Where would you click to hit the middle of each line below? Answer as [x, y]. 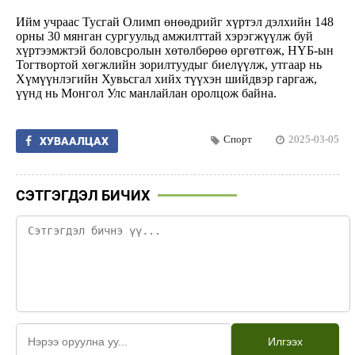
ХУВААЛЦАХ [74, 141]
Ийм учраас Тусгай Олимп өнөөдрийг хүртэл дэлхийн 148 [175, 21]
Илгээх [285, 341]
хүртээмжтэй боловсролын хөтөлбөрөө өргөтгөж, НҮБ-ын [175, 50]
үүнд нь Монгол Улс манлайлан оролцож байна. [146, 93]
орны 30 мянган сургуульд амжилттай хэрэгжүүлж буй [164, 36]
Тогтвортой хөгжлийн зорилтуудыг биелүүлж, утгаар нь [169, 64]
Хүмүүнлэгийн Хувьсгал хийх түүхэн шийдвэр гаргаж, [166, 78]
